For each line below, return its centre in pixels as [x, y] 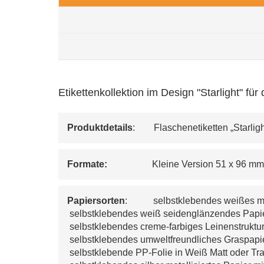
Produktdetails [100, 128]
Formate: [91, 164]
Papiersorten [96, 201]
